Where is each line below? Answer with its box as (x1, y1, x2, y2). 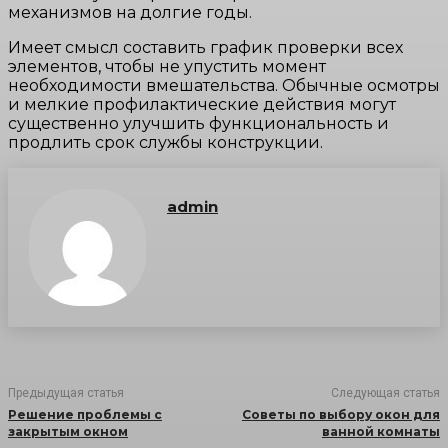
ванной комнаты (321, 424, 440, 440)
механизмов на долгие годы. (8, 3, 252, 23)
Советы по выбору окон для (241, 407, 440, 423)
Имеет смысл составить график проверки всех (8, 38, 403, 58)
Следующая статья (330, 386, 440, 401)
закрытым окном (8, 424, 128, 440)
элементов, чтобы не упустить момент (8, 57, 326, 77)
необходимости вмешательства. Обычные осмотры (8, 76, 440, 96)
